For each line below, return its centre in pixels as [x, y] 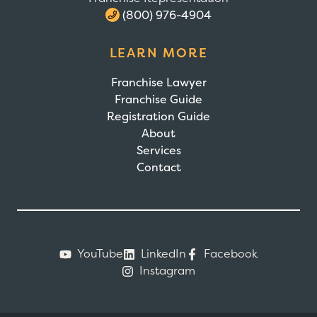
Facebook [231, 253]
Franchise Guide [158, 99]
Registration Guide [158, 116]
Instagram [167, 270]
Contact [158, 167]
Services [158, 150]
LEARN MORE [158, 52]
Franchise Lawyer [158, 82]
